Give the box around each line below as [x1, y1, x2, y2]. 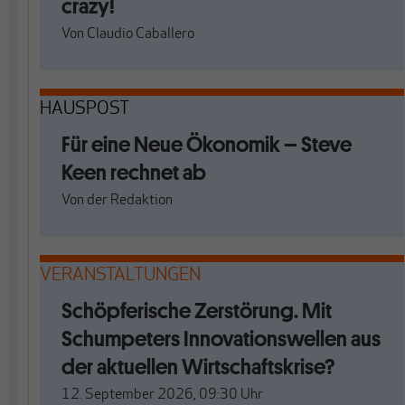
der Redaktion [87, 193, 173, 208]
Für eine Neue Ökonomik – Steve [61, 130, 352, 158]
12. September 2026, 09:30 [61, 388, 238, 402]
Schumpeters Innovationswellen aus [61, 325, 381, 353]
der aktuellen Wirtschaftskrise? [61, 353, 334, 381]
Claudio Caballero [87, 27, 194, 42]
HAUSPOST [40, 100, 129, 118]
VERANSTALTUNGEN [40, 267, 201, 285]
